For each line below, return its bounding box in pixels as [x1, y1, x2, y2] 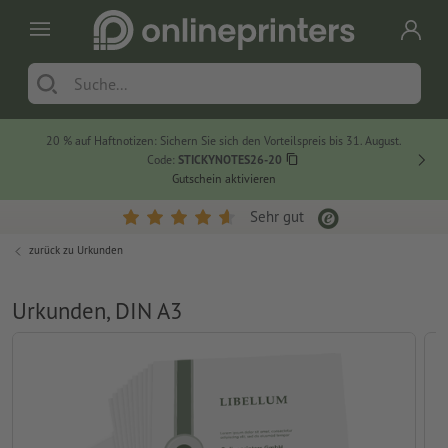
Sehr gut [250, 207, 305, 227]
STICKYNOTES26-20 [177, 152, 282, 168]
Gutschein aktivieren [172, 171, 277, 187]
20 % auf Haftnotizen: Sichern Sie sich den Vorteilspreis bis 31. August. [46, 133, 403, 149]
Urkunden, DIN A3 [12, 296, 182, 326]
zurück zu [29, 243, 77, 258]
